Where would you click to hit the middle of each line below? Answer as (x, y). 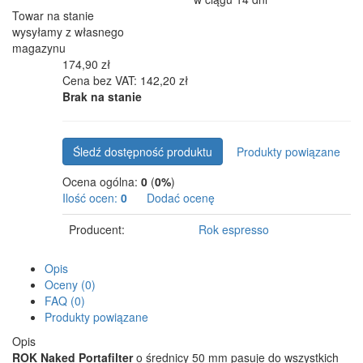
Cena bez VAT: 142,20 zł (125, 80)
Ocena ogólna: (102, 181)
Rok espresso (234, 229)
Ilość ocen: (92, 197)
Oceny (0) (70, 284)
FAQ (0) (65, 300)
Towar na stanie (53, 15)
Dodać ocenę (179, 197)
